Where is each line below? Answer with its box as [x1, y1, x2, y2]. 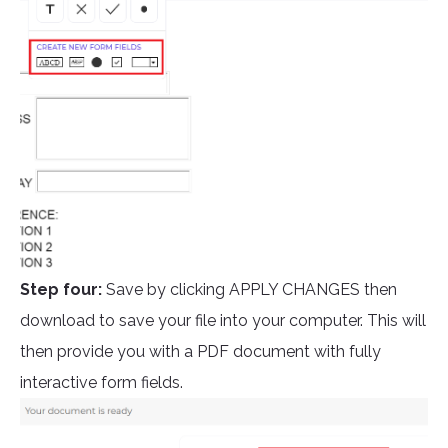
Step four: [20, 280, 106, 300]
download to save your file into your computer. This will [20, 311, 426, 331]
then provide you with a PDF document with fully [20, 342, 381, 362]
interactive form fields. [20, 373, 187, 393]
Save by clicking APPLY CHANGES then [106, 280, 397, 300]
